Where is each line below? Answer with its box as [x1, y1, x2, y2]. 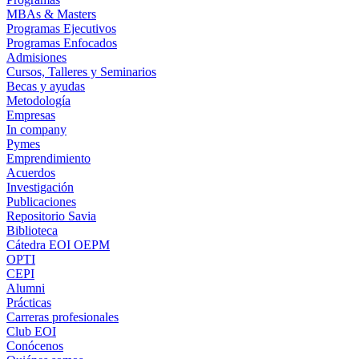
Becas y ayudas [6, 79, 85, 93]
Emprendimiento [6, 151, 91, 165]
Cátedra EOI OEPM [6, 237, 110, 252]
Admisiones [6, 50, 67, 64]
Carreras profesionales [6, 309, 119, 324]
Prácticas [6, 295, 51, 309]
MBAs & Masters [6, 6, 96, 21]
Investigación [6, 179, 74, 194]
